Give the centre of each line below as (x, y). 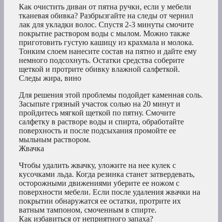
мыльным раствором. (55, 140)
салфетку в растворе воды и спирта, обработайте (101, 122)
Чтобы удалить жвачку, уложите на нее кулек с (97, 166)
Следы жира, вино (50, 78)
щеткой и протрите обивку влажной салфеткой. (99, 69)
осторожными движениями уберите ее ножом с (99, 183)
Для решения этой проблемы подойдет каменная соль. (111, 95)
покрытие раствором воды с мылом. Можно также (104, 34)
